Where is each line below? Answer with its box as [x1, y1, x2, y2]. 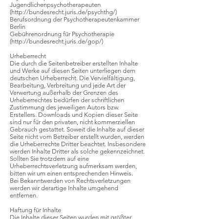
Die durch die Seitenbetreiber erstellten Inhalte [10, 60, 138, 67]
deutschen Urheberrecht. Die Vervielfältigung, [10, 74, 135, 82]
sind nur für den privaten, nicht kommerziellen [10, 118, 135, 126]
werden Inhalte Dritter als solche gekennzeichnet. [10, 148, 145, 155]
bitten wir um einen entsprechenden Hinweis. [10, 170, 134, 177]
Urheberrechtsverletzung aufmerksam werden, [10, 162, 137, 170]
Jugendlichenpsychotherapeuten [10, 1, 101, 8]
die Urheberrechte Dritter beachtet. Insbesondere [10, 140, 146, 148]
